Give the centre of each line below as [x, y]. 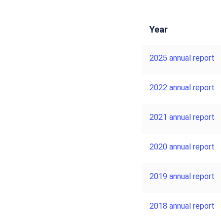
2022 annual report [182, 87]
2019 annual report [182, 176]
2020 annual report [182, 147]
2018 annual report [182, 206]
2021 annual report [182, 117]
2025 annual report [182, 58]
